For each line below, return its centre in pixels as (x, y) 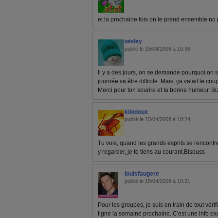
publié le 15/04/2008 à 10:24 (157, 119)
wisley (133, 41)
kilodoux (136, 112)
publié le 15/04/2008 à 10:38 (157, 49)
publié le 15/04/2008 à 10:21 (157, 181)
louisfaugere (142, 174)
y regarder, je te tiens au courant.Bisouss (151, 152)
